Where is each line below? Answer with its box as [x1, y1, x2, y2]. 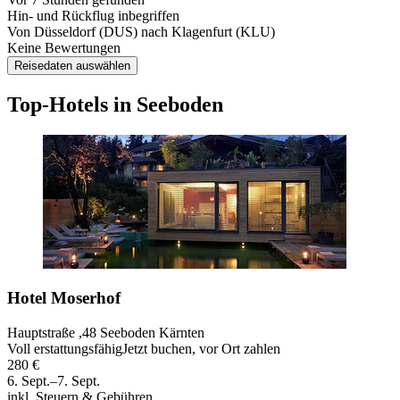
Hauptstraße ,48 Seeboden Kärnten [7, 324, 204, 340]
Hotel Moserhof [7, 288, 121, 308]
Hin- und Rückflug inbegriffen [7, 7, 179, 23]
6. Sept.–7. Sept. [7, 372, 100, 388]
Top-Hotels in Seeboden [7, 92, 223, 116]
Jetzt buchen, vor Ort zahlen [122, 340, 280, 356]
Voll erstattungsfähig [7, 340, 122, 356]
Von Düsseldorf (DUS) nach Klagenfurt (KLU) [7, 23, 275, 39]
